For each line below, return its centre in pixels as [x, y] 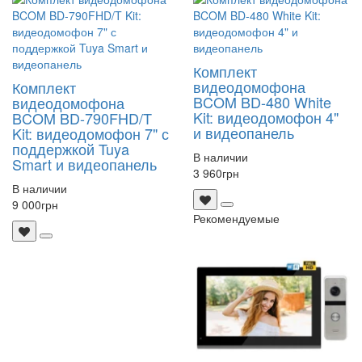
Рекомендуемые [236, 218]
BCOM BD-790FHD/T [82, 118]
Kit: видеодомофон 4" [266, 117]
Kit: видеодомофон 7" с [90, 133]
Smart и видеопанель [84, 164]
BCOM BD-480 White [262, 101]
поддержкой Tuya [71, 148]
